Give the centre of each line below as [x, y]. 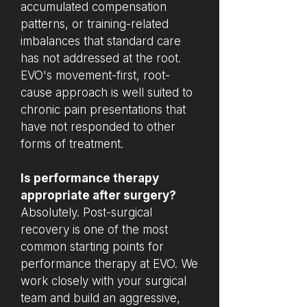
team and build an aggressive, [100, 298]
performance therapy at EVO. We [109, 264]
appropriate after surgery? [98, 195]
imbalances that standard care [101, 41]
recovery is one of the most [94, 230]
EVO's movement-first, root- [95, 75]
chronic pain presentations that [103, 110]
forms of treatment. [72, 144]
